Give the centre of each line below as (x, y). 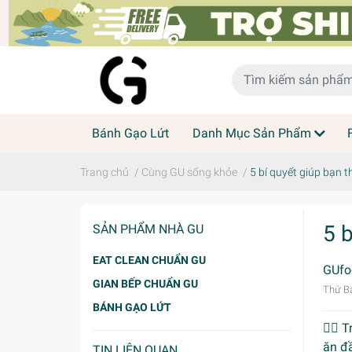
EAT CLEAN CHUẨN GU (149, 260)
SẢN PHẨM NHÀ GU (148, 229)
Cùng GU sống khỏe (189, 172)
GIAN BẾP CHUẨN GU (145, 283)
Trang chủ (104, 172)
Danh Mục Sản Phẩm (252, 133)
